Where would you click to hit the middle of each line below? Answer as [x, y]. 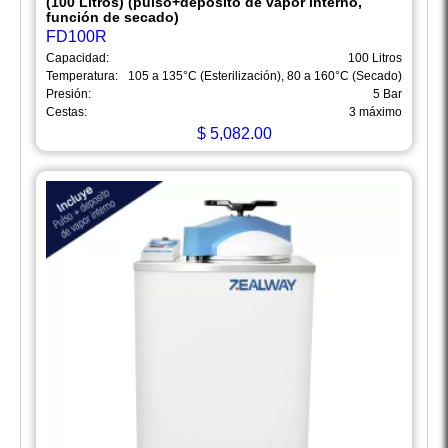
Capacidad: [77, 58]
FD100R [76, 37]
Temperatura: [82, 76]
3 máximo [375, 112]
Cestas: [66, 112]
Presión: [68, 94]
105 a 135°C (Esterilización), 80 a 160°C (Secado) [265, 76]
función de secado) [112, 17]
